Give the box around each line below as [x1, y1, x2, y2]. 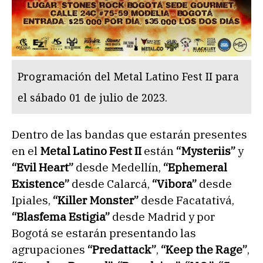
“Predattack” [87, 242, 156, 257]
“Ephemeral [163, 160, 227, 175]
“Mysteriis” [176, 144, 235, 159]
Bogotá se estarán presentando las [12, 226, 196, 241]
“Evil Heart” [12, 160, 73, 175]
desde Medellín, [73, 160, 163, 175]
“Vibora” [152, 177, 197, 191]
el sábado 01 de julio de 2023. [18, 90, 167, 105]
